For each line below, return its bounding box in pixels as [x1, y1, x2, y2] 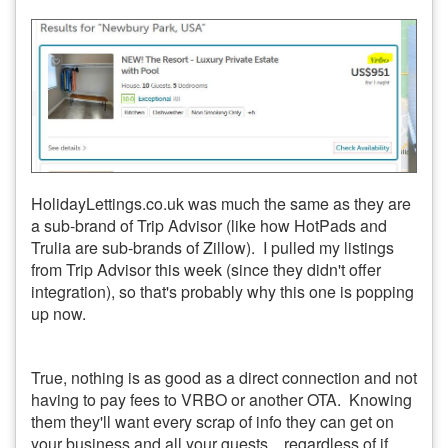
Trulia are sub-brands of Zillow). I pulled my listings [31, 236, 394, 260]
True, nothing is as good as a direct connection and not [31, 366, 417, 390]
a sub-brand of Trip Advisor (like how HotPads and [31, 214, 387, 238]
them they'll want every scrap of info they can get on [31, 410, 394, 434]
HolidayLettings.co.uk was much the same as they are [31, 192, 411, 216]
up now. [31, 302, 86, 326]
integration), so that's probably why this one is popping [31, 280, 414, 304]
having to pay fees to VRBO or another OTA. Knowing [31, 388, 412, 412]
